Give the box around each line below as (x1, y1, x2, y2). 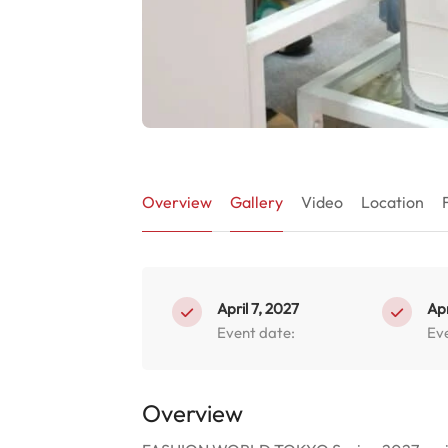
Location (361, 192, 424, 212)
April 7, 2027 (217, 299, 299, 318)
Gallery (230, 192, 283, 212)
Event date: (217, 323, 295, 342)
